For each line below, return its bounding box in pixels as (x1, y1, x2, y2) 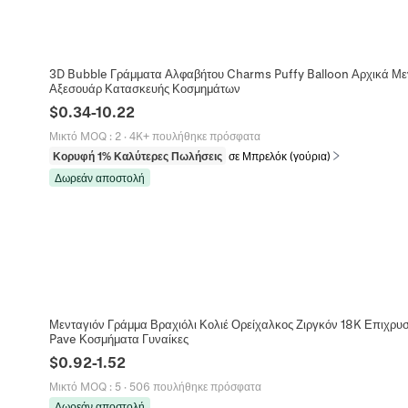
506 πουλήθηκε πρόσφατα (128, 380, 261, 393)
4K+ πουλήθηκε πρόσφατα (128, 129, 260, 143)
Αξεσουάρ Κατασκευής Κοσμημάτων (48, 81, 240, 96)
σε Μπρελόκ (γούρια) (228, 149, 331, 163)
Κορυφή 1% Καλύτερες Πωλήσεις (52, 149, 222, 163)
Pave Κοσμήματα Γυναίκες (48, 331, 189, 346)
